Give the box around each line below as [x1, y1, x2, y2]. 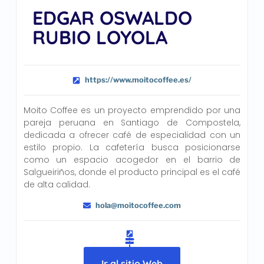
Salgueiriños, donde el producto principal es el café [23, 166, 241, 179]
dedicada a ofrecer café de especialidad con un [23, 129, 241, 141]
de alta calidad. [23, 179, 90, 191]
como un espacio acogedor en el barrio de [23, 154, 241, 166]
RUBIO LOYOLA [32, 25, 167, 49]
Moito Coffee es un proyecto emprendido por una [23, 104, 241, 117]
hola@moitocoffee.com [95, 200, 181, 210]
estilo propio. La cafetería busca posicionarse [23, 141, 241, 154]
